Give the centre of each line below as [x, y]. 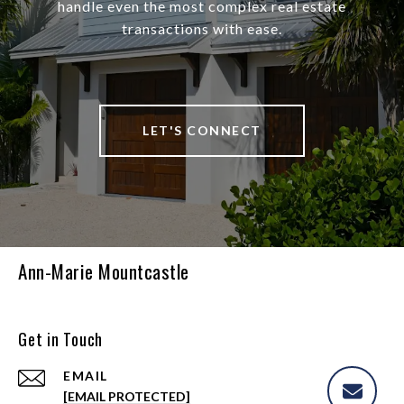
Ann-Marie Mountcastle [104, 271]
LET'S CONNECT [202, 130]
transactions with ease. [202, 28]
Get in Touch [60, 339]
